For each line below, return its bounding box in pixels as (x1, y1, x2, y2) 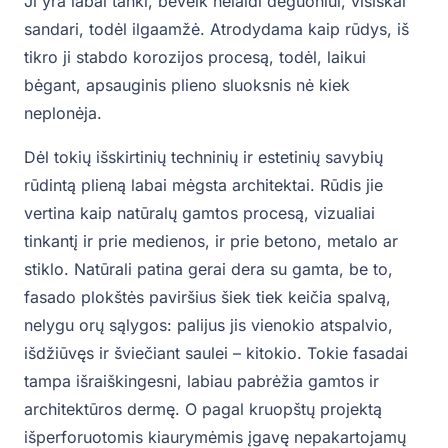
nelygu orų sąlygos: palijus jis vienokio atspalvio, (24, 315, 393, 336)
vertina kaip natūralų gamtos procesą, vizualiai (24, 203, 375, 224)
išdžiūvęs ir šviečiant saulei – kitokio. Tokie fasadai (24, 343, 408, 364)
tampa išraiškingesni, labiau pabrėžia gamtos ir (24, 371, 379, 392)
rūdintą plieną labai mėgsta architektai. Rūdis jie (24, 175, 383, 196)
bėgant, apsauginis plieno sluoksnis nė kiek (24, 75, 350, 96)
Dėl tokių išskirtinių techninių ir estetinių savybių (24, 147, 383, 168)
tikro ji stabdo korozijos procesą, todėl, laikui (24, 47, 366, 68)
